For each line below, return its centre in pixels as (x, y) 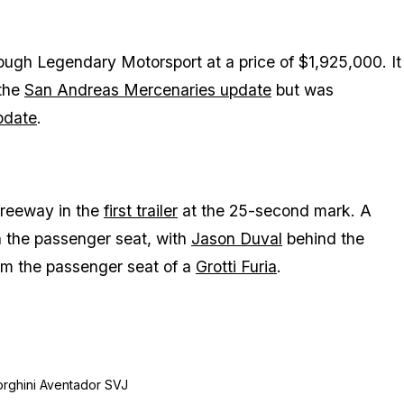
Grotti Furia (236, 267)
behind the (323, 239)
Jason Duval (237, 239)
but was (303, 90)
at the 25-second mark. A (275, 211)
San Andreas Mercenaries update (148, 90)
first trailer (141, 211)
